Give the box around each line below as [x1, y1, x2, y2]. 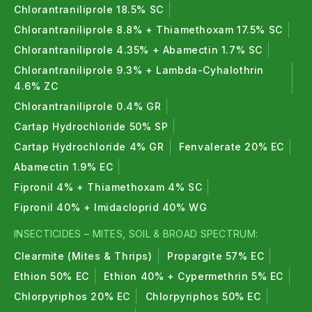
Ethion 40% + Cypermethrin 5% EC [104, 270, 284, 282]
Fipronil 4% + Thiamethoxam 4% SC [14, 181, 203, 193]
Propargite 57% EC [167, 250, 265, 262]
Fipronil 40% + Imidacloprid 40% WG [14, 201, 208, 213]
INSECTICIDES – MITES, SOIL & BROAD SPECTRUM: [14, 228, 258, 240]
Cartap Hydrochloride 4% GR [14, 141, 164, 153]
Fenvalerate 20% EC [179, 141, 285, 153]
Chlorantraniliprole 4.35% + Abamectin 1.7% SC [14, 44, 263, 56]
